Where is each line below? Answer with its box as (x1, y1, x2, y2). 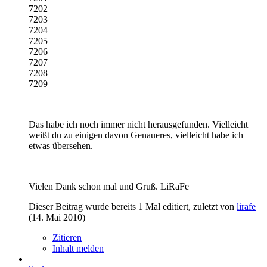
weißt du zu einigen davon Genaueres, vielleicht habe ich (29, 129, 243, 140)
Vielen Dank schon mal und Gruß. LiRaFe (29, 181, 189, 191)
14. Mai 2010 (32, 212, 82, 222)
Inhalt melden (52, 243, 104, 253)
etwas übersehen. (29, 140, 93, 151)
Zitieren (52, 232, 82, 243)
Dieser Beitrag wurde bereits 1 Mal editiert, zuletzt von (29, 201, 237, 212)
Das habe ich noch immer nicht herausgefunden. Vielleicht (29, 119, 248, 129)
